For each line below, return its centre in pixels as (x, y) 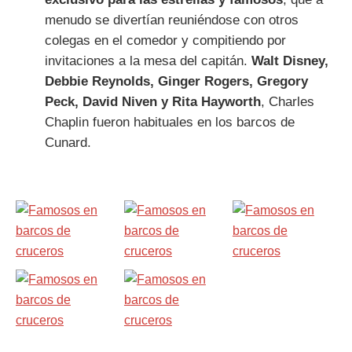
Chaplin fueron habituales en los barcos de (169, 122)
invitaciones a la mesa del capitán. (148, 60)
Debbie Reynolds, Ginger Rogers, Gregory (176, 81)
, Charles (287, 101)
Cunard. (68, 142)
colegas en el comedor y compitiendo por (165, 40)
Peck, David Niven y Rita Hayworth (152, 101)
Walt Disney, (290, 60)
